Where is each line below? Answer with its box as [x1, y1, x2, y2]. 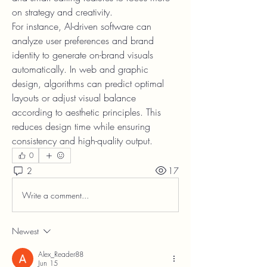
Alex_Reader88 [38, 249, 83, 259]
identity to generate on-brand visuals [12, 48, 153, 61]
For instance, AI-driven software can [12, 20, 151, 33]
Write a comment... [22, 189, 89, 201]
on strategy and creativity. [12, 5, 113, 18]
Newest [12, 225, 39, 237]
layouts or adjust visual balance [12, 91, 136, 104]
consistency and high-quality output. [12, 134, 153, 147]
